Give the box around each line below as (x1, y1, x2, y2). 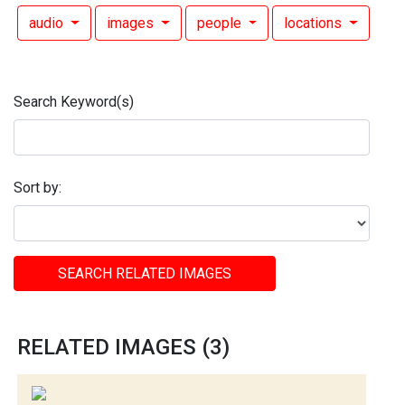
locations (284, 14, 346, 33)
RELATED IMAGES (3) (17, 334, 230, 360)
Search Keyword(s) (14, 93, 134, 111)
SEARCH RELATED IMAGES (58, 264, 231, 282)
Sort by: (14, 179, 61, 197)
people (196, 14, 245, 33)
